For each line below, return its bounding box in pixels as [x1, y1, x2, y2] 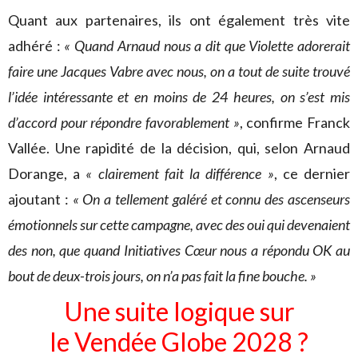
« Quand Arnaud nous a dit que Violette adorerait [64, 37, 351, 54]
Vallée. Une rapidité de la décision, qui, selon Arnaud [8, 139, 350, 157]
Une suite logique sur [63, 296, 295, 327]
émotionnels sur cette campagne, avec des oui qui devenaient [8, 216, 350, 233]
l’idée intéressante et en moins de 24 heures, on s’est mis [8, 88, 350, 105]
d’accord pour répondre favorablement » [8, 113, 240, 131]
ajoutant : [8, 190, 73, 208]
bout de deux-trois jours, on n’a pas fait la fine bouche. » [8, 267, 316, 284]
